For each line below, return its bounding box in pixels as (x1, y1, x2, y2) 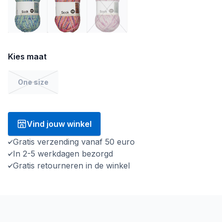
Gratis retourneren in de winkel (13, 160, 132, 170)
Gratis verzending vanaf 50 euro (13, 136, 135, 147)
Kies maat (8, 51, 47, 61)
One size (18, 77, 49, 86)
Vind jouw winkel (27, 118, 92, 129)
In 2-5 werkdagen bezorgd (13, 148, 113, 159)
